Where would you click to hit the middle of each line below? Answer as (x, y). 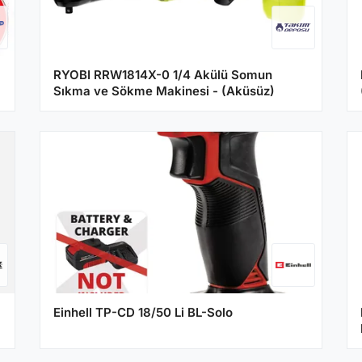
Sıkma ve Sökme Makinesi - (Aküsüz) (164, 90)
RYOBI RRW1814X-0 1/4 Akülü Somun (162, 74)
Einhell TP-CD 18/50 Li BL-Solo (143, 312)
